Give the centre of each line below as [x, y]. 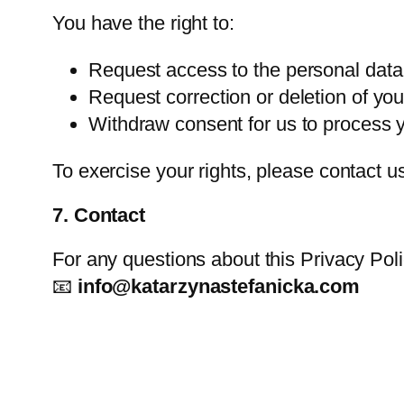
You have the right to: [143, 23]
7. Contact [99, 216]
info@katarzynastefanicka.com [219, 287]
